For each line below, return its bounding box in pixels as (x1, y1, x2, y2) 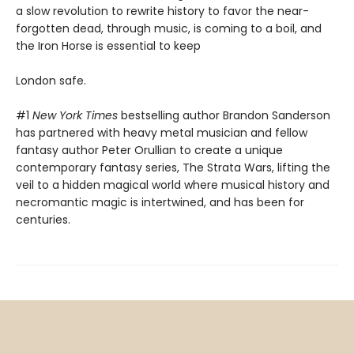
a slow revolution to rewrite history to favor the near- (16, 3, 309, 20)
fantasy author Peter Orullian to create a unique (16, 142, 283, 159)
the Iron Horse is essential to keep (16, 38, 201, 55)
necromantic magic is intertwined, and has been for (16, 194, 304, 211)
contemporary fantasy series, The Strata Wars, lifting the (16, 160, 330, 176)
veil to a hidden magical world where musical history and (16, 177, 330, 194)
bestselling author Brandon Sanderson (118, 107, 330, 124)
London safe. (16, 73, 86, 89)
